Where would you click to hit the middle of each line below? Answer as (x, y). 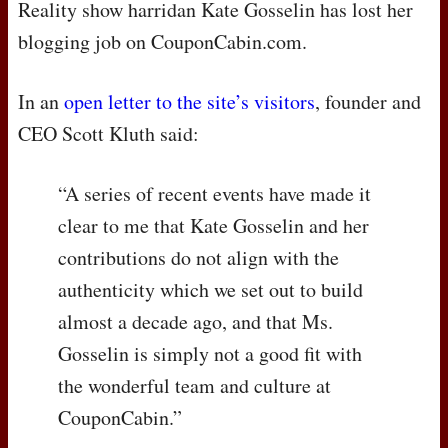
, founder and (368, 102)
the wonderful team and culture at (194, 386)
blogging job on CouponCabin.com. (162, 42)
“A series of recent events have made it (214, 194)
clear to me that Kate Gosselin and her (213, 226)
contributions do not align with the (198, 258)
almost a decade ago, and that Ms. (195, 322)
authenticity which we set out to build (210, 290)
